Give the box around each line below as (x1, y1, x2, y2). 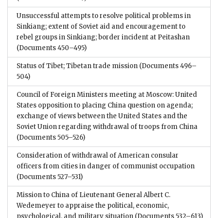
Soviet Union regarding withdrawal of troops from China (17, 122, 198, 131)
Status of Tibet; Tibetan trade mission (17, 61, 138, 70)
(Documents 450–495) (17, 43, 87, 52)
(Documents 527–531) (17, 172, 83, 181)
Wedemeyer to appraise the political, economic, (17, 201, 169, 210)
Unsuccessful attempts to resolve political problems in (17, 11, 191, 20)
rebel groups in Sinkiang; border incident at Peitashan (17, 33, 190, 41)
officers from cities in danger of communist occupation (17, 162, 195, 170)
